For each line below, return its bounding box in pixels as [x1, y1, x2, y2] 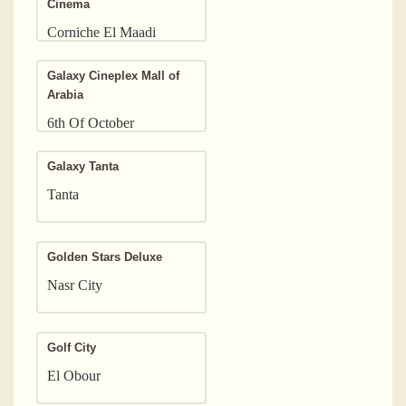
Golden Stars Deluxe [47, 245, 162, 268]
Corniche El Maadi [47, 24, 156, 40]
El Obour [47, 367, 101, 383]
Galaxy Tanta [47, 154, 119, 178]
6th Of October [47, 114, 134, 130]
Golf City [47, 335, 96, 359]
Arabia [47, 82, 83, 106]
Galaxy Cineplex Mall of [47, 63, 179, 87]
